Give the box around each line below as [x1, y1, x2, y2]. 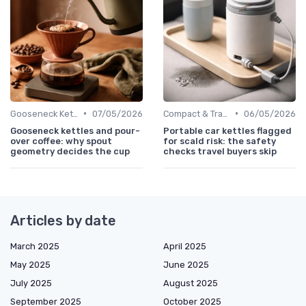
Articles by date [10, 212, 116, 229]
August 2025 [163, 277, 218, 288]
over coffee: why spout [10, 135, 112, 146]
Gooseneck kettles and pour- [10, 125, 140, 136]
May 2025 [10, 259, 51, 270]
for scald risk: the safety [163, 135, 276, 146]
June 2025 [163, 259, 209, 270]
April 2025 [163, 240, 206, 251]
